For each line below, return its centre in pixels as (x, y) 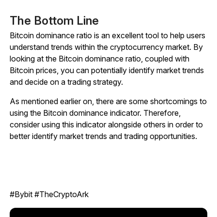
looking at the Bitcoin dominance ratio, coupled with (100, 59)
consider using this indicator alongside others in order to (106, 125)
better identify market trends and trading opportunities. (103, 136)
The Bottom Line (54, 21)
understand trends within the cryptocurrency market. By (106, 47)
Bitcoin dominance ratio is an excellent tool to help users (108, 36)
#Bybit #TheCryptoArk (49, 194)
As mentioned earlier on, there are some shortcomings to (108, 101)
